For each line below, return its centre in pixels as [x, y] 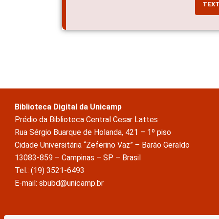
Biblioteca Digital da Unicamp [68, 107]
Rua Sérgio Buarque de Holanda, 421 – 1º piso [93, 132]
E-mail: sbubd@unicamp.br [59, 183]
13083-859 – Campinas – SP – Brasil [78, 157]
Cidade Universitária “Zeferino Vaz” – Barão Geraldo [102, 145]
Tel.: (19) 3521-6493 [50, 170]
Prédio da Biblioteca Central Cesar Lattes [86, 119]
